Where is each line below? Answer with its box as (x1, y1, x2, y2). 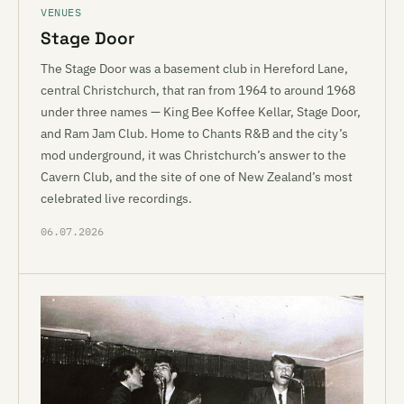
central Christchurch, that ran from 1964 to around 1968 (41, 82, 355, 98)
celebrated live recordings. (41, 190, 192, 207)
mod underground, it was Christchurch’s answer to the (41, 147, 346, 163)
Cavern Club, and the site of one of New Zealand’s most (41, 169, 353, 185)
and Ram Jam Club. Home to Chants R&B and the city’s (41, 125, 348, 142)
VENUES (41, 5, 82, 19)
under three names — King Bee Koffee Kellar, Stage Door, (41, 104, 361, 120)
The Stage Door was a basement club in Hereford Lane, (41, 60, 348, 77)
